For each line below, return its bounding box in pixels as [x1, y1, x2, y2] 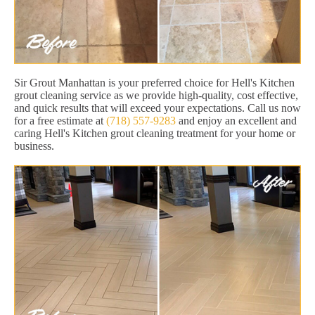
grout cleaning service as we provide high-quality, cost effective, [14, 89, 298, 101]
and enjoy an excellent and [176, 114, 297, 127]
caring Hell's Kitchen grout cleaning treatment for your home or [14, 127, 295, 139]
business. [14, 139, 54, 152]
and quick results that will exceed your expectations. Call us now [14, 101, 301, 114]
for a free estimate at [14, 114, 106, 127]
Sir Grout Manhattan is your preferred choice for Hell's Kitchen [14, 76, 295, 89]
